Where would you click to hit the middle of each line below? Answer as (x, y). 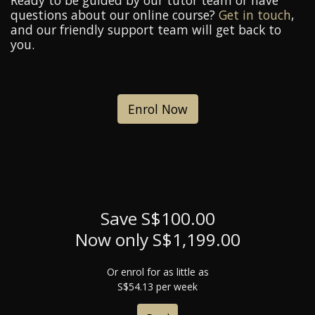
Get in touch (255, 15)
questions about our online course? (115, 15)
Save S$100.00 (157, 219)
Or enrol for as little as (157, 272)
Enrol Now (157, 109)
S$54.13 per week (157, 287)
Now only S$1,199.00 (157, 240)
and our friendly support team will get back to (146, 30)
